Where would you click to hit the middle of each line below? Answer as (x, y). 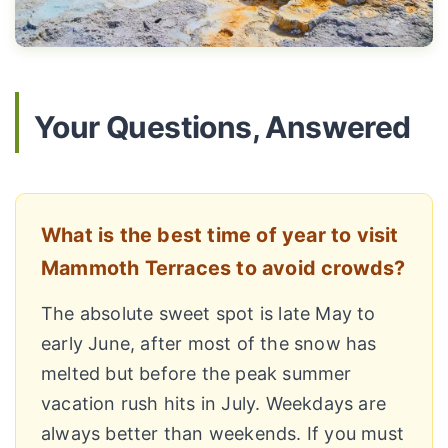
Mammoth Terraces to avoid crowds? (223, 267)
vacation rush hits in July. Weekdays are (214, 404)
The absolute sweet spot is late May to (208, 314)
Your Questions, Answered (222, 126)
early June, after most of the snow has (209, 344)
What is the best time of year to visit (220, 234)
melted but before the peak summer (196, 374)
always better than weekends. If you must (223, 434)
